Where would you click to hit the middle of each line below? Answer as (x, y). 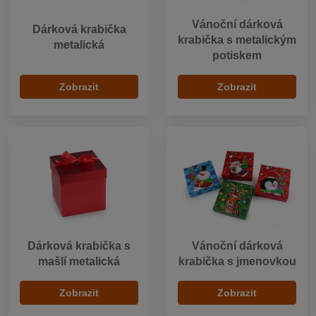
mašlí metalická (79, 261)
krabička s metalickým (237, 39)
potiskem (237, 55)
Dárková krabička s (79, 245)
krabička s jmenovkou (237, 261)
